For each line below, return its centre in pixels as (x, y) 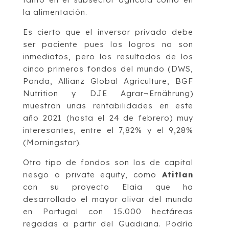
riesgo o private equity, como (93, 174)
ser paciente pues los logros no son (108, 44)
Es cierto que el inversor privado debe (108, 32)
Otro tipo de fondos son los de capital (108, 162)
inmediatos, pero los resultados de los (108, 56)
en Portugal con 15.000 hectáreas (108, 211)
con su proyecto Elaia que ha (108, 187)
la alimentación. (55, 12)
